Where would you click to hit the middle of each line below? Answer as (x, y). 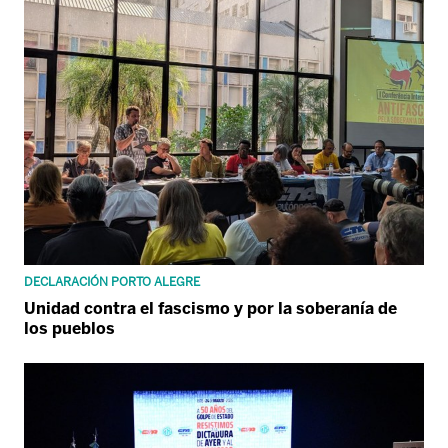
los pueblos (69, 328)
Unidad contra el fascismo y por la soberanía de (210, 308)
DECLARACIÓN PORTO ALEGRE (112, 281)
